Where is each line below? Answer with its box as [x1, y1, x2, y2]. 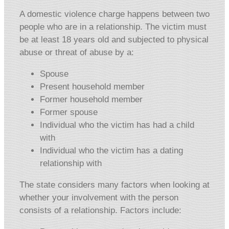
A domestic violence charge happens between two [19, 9, 210, 19]
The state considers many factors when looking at [19, 180, 210, 190]
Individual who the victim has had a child [40, 120, 194, 130]
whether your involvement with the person [19, 193, 178, 203]
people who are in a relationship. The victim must [19, 22, 207, 32]
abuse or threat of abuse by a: [19, 48, 134, 58]
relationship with [40, 158, 102, 169]
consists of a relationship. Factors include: [19, 205, 181, 216]
